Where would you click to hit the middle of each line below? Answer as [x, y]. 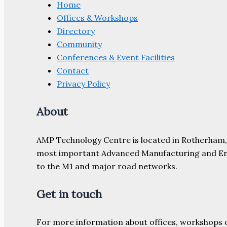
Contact [73, 70]
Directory [76, 31]
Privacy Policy [83, 84]
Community [79, 44]
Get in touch [69, 194]
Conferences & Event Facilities [116, 57]
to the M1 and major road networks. [107, 166]
